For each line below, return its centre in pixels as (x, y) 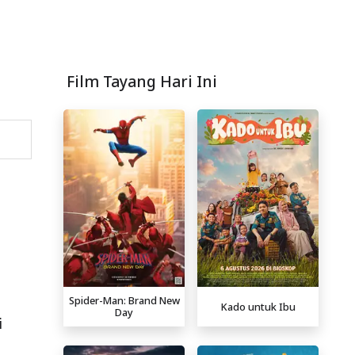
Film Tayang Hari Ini (142, 81)
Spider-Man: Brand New (124, 301)
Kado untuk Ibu (258, 306)
